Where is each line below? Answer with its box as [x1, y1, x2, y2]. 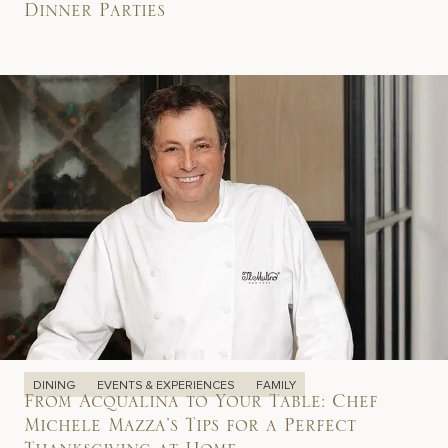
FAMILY [256, 377, 296, 393]
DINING [33, 377, 79, 393]
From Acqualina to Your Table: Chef [24, 393, 378, 418]
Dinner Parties [24, 3, 165, 28]
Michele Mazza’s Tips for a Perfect [24, 417, 356, 442]
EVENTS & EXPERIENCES [97, 377, 238, 393]
